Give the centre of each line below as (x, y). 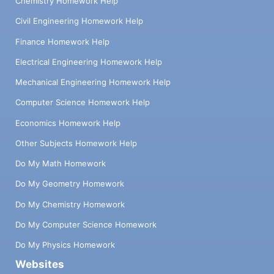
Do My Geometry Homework (70, 184)
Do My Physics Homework (65, 245)
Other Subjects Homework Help (76, 143)
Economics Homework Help (68, 123)
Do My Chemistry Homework (70, 204)
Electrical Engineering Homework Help (89, 61)
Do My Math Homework (61, 164)
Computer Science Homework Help (83, 102)
